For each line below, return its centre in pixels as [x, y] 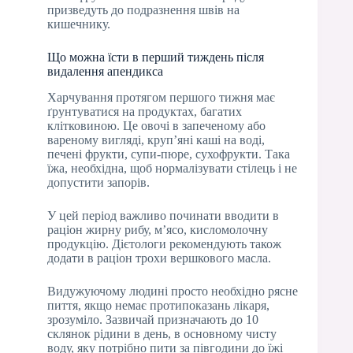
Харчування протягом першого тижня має [161, 98]
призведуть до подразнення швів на [143, 10]
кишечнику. [79, 24]
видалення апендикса [105, 72]
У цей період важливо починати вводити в [163, 216]
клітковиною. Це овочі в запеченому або [156, 126]
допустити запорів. [98, 183]
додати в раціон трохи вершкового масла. [159, 258]
